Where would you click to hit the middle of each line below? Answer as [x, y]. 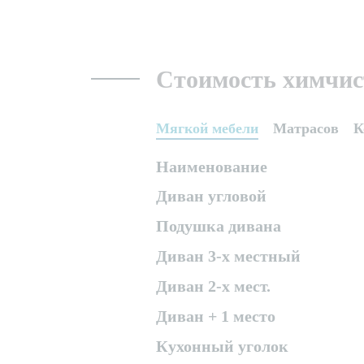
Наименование [212, 167]
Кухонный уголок [222, 346]
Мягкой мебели [207, 128]
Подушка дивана [219, 226]
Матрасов [306, 128]
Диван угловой [211, 196]
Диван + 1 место [216, 316]
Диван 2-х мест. [213, 286]
